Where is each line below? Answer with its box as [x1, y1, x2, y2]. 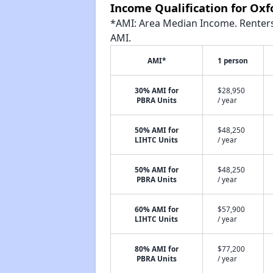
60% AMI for [134, 204, 179, 214]
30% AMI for [134, 85, 179, 95]
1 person [218, 55, 249, 65]
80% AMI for [134, 244, 179, 253]
